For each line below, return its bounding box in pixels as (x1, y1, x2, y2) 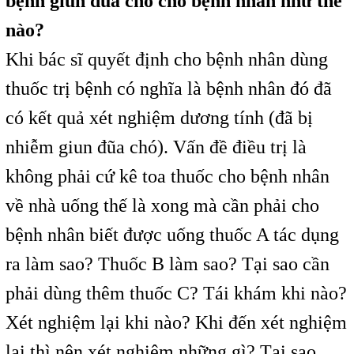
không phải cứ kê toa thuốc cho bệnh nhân (5, 166, 330, 187)
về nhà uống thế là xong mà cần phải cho (5, 195, 319, 217)
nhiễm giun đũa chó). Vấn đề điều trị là (5, 137, 307, 158)
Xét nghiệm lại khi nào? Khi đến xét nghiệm (5, 312, 347, 333)
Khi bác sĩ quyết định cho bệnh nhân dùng (5, 49, 328, 70)
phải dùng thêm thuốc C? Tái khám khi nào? (5, 283, 347, 304)
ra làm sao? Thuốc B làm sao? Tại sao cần (5, 254, 330, 275)
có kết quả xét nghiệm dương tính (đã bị (5, 107, 313, 129)
